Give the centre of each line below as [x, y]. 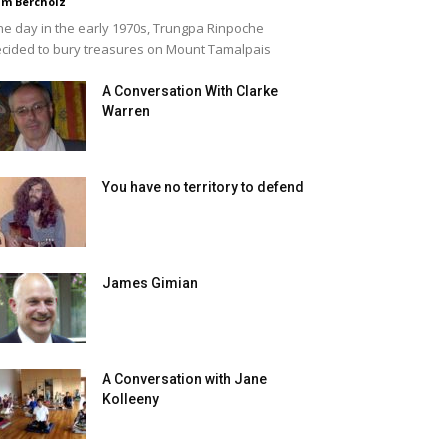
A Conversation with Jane [184, 379]
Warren [126, 111]
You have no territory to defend [203, 187]
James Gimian [150, 283]
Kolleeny [130, 399]
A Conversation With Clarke [190, 91]
